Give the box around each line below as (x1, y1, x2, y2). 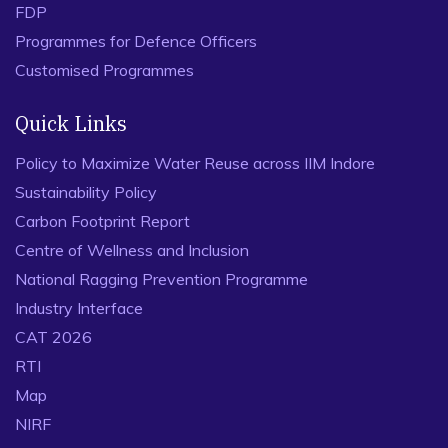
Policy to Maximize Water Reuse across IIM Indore (15, 153, 375, 173)
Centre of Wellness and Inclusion (15, 240, 249, 260)
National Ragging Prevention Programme (15, 269, 308, 289)
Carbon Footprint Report (15, 211, 190, 231)
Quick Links (15, 110, 127, 137)
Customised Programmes (15, 60, 194, 80)
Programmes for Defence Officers (15, 31, 257, 51)
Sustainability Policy (15, 182, 157, 202)
